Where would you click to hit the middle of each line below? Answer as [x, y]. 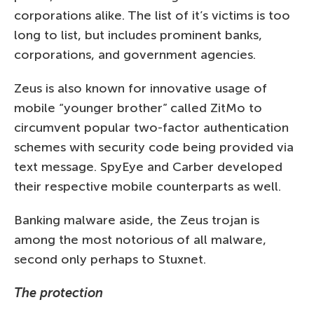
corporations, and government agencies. [135, 54]
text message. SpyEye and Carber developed [148, 166]
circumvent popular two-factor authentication [151, 127]
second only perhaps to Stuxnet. [110, 259]
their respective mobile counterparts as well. [148, 186]
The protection [59, 293]
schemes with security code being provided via [154, 147]
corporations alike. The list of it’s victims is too [152, 15]
